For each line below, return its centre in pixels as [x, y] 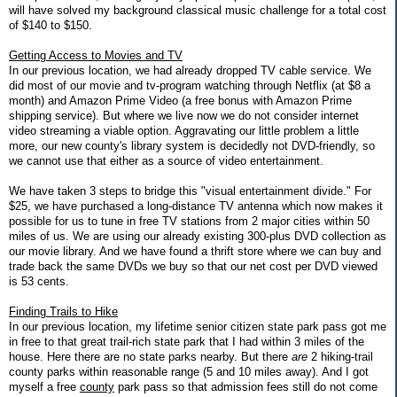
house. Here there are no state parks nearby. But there [150, 356]
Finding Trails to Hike [63, 311]
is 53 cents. [39, 281]
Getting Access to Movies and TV [96, 55]
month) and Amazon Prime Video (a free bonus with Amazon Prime [180, 100]
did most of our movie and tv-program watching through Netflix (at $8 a [190, 85]
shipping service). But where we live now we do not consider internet [184, 115]
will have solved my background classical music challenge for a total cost [198, 10]
